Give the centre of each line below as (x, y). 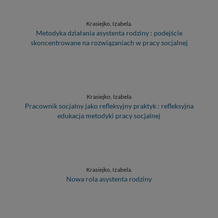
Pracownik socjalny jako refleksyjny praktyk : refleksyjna (109, 106)
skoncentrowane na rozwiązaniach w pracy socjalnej (109, 42)
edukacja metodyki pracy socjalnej (109, 115)
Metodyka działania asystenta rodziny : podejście (109, 33)
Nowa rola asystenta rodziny (109, 179)
